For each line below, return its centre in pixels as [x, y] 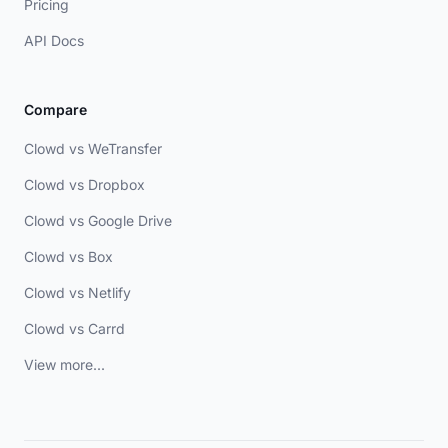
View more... [64, 365]
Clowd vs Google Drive [98, 221]
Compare [55, 110]
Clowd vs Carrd [74, 329]
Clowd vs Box [68, 257]
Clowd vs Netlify [77, 293]
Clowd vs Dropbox [84, 185]
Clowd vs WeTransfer [93, 149]
